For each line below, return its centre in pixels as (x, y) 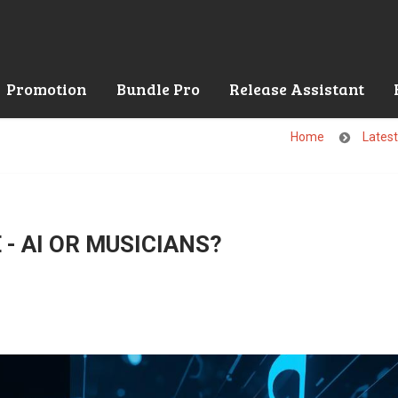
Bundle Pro (158, 89)
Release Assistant (297, 89)
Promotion (47, 89)
